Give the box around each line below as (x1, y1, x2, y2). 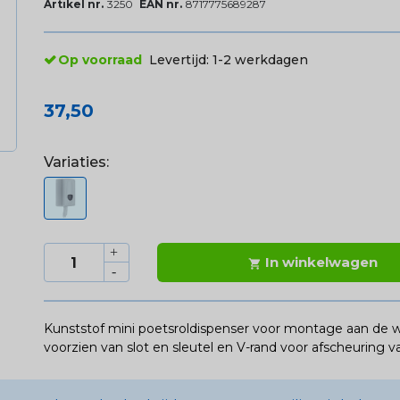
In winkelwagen (265, 254, 379, 271)
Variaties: (43, 154, 109, 171)
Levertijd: (148, 52, 212, 69)
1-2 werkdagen (212, 52, 308, 69)
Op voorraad (57, 52, 142, 69)
